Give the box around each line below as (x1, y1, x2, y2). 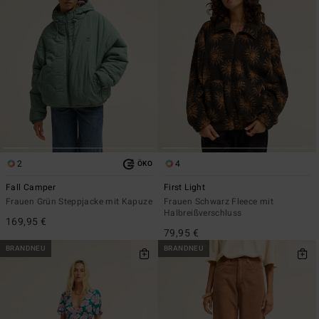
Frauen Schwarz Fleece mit (164, 195, 273, 209)
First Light (164, 181, 205, 194)
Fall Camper (6, 181, 56, 194)
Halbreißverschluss (164, 206, 242, 220)
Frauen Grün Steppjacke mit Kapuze (6, 195, 152, 209)
